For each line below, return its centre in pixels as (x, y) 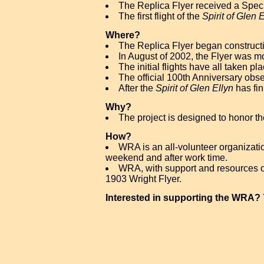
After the (137, 88)
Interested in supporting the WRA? (183, 198)
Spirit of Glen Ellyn (194, 88)
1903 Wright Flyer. (143, 179)
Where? (123, 35)
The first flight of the (160, 16)
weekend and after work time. (166, 158)
